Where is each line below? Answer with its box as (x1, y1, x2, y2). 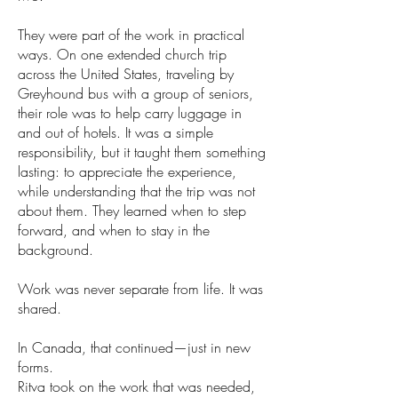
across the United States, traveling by (18, 64, 234, 84)
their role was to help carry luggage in (18, 103, 242, 123)
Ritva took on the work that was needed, (18, 377, 255, 396)
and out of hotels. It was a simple (18, 123, 213, 142)
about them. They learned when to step (18, 201, 246, 220)
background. (18, 240, 93, 259)
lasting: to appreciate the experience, (18, 162, 236, 181)
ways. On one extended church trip (18, 44, 227, 64)
